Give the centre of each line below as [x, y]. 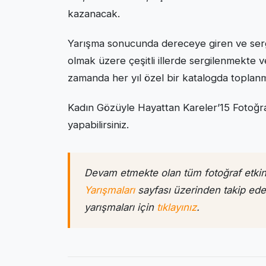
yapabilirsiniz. [98, 125]
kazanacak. [94, 14]
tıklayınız [177, 208]
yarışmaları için [121, 208]
